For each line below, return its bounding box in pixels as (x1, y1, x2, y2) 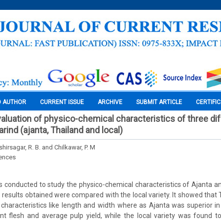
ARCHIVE (98, 99, 122, 106)
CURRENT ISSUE (40, 99, 84, 106)
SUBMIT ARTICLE (136, 99, 182, 106)
